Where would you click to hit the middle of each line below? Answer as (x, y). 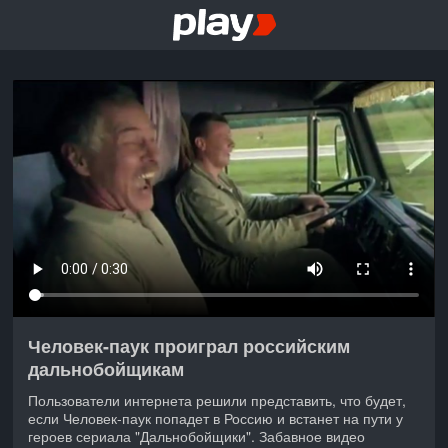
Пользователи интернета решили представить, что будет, (217, 399)
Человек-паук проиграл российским (189, 345)
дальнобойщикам (106, 368)
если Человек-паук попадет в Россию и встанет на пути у (216, 417)
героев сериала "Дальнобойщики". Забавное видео (197, 435)
